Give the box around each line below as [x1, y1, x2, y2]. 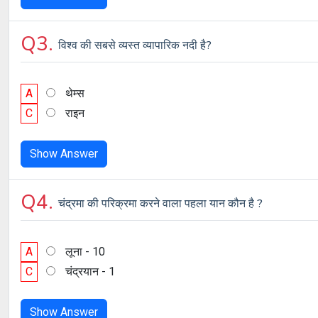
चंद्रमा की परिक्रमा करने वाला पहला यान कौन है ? [58, 196, 263, 212]
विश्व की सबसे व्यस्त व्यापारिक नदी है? [58, 38, 212, 53]
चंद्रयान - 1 [65, 265, 115, 278]
